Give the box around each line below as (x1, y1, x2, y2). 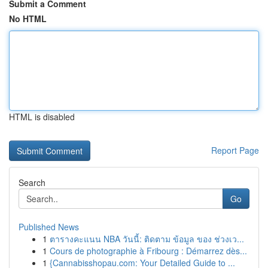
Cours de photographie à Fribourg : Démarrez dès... (50, 245, 247, 257)
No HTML (9, 13, 47, 25)
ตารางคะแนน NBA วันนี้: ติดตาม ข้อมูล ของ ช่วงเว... (50, 233, 244, 245)
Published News (19, 221, 79, 233)
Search (19, 176, 45, 188)
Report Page (211, 144, 259, 156)
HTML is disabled (9, 111, 75, 123)
